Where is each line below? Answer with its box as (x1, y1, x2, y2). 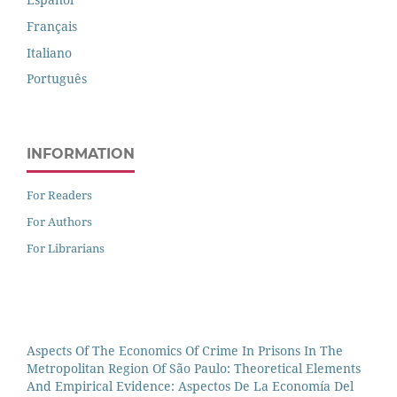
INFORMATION (27, 145, 135, 163)
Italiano (27, 43, 72, 61)
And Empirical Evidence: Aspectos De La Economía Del (27, 378, 354, 395)
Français (27, 17, 77, 35)
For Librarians (27, 240, 105, 257)
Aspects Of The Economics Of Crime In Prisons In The (27, 342, 343, 360)
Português (27, 70, 87, 88)
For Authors (27, 214, 92, 230)
